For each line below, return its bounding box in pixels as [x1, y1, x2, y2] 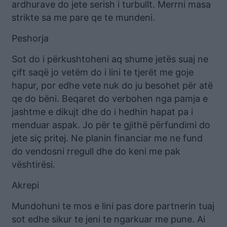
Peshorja [12, 32, 49, 44]
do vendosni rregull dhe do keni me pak [12, 145, 180, 157]
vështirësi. [12, 159, 55, 170]
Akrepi [12, 179, 39, 191]
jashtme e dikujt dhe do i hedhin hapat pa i [12, 106, 193, 117]
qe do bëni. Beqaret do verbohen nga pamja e [12, 93, 208, 104]
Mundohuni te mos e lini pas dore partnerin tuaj [12, 200, 214, 211]
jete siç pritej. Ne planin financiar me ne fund [12, 132, 203, 143]
